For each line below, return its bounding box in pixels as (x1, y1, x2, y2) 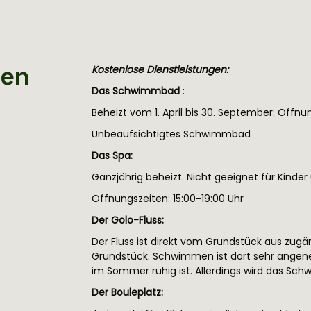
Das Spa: (92, 149, 133, 162)
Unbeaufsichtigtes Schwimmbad (92, 127, 251, 141)
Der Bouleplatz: (92, 285, 163, 299)
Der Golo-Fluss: (92, 213, 164, 227)
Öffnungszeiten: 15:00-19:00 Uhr (92, 192, 244, 205)
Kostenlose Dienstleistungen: (92, 62, 228, 76)
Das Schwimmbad (92, 84, 180, 98)
